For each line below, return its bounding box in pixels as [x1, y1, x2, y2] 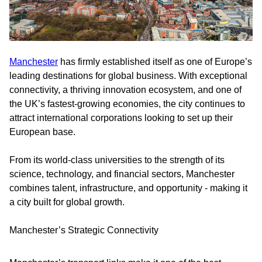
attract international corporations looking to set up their [9, 113, 233, 123]
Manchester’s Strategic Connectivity [9, 225, 158, 235]
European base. [9, 127, 75, 137]
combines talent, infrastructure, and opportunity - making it [9, 183, 247, 193]
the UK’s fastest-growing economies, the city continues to [9, 99, 245, 109]
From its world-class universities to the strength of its [9, 155, 225, 165]
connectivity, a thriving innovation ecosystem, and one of [9, 85, 242, 95]
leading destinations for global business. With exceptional [9, 71, 247, 81]
